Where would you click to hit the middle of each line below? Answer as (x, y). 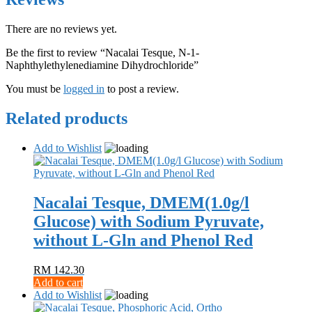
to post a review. (142, 89)
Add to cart (58, 282)
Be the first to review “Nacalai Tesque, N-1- (102, 53)
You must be (34, 89)
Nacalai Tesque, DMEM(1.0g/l (141, 203)
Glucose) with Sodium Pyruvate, (149, 222)
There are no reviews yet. (61, 29)
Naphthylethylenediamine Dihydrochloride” (102, 65)
